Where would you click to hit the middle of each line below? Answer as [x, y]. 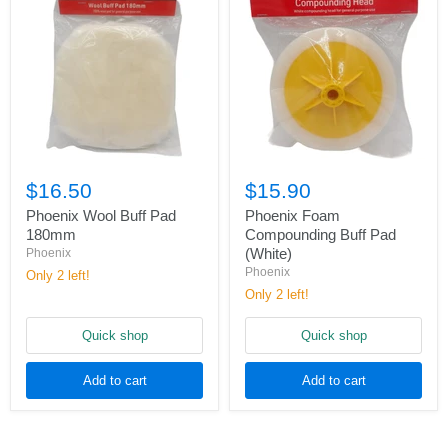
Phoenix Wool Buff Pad [101, 215]
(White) [268, 253]
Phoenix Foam [292, 215]
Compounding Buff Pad [320, 234]
